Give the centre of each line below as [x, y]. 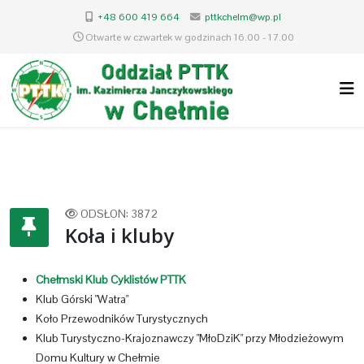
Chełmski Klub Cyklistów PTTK [111, 279]
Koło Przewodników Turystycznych [122, 318]
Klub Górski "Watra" [82, 299]
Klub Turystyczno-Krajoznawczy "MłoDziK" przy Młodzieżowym [190, 338]
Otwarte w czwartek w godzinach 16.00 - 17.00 [189, 37]
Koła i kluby [119, 235]
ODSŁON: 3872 [119, 214]
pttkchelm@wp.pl [243, 17]
